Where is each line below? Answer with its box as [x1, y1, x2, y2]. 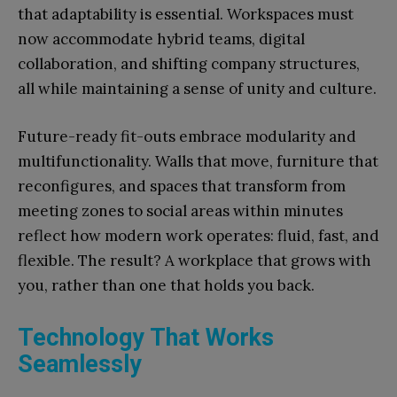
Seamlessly [18, 350, 142, 379]
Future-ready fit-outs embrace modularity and [18, 127, 356, 147]
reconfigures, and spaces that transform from [18, 176, 346, 197]
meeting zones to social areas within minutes [18, 201, 343, 222]
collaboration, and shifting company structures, [18, 54, 360, 74]
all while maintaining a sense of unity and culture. [18, 79, 377, 99]
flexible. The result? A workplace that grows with [18, 251, 371, 271]
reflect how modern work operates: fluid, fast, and [18, 226, 379, 246]
